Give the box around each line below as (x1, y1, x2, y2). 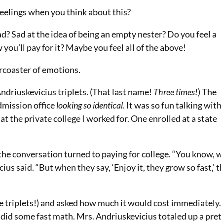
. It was (123, 99, 151, 110)
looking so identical (56, 99, 123, 110)
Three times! (153, 86, 198, 97)
